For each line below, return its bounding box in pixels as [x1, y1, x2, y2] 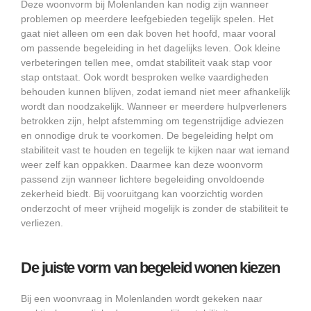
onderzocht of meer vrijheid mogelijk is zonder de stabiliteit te [21, 203, 289, 215]
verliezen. [21, 217, 63, 229]
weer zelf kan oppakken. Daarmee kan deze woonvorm [21, 159, 263, 171]
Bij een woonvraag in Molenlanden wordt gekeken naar [21, 293, 262, 305]
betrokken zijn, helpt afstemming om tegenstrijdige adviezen [21, 115, 284, 127]
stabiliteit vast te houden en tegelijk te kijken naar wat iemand [21, 144, 289, 156]
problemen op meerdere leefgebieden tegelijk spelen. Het [21, 13, 274, 25]
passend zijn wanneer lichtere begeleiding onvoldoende [21, 174, 264, 185]
